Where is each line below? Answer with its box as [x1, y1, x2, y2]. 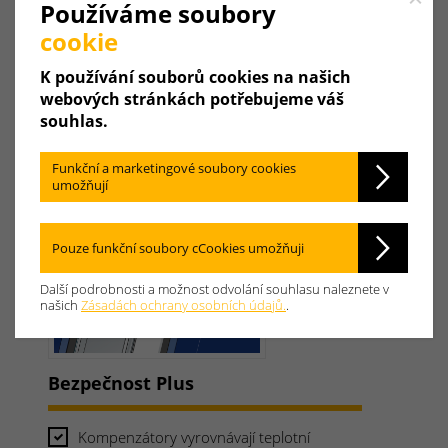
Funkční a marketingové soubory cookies [52, 159, 296, 177]
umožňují [52, 176, 108, 194]
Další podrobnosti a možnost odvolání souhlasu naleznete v [40, 280, 389, 298]
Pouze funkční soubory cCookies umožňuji [52, 238, 304, 257]
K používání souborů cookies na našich [40, 66, 351, 88]
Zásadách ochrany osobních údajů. [81, 296, 286, 314]
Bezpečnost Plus [48, 371, 194, 395]
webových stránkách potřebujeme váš [40, 88, 344, 110]
